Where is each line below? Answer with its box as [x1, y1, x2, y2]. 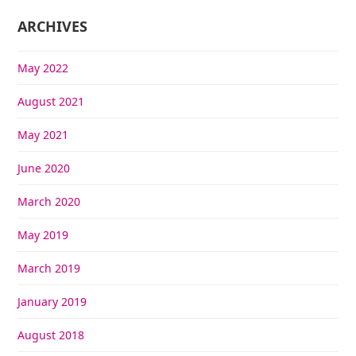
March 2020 [17, 193, 81, 209]
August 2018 [17, 327, 85, 342]
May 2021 [17, 126, 69, 142]
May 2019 [17, 226, 69, 242]
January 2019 [17, 293, 87, 309]
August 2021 [17, 93, 85, 109]
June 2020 [17, 160, 71, 176]
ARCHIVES [17, 16, 88, 36]
